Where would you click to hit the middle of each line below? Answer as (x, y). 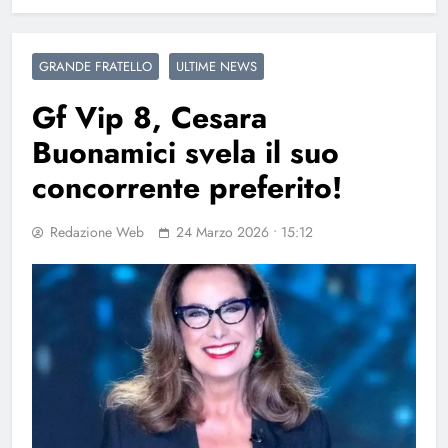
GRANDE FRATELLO (95, 66)
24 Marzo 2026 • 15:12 (244, 231)
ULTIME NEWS (216, 66)
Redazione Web (97, 231)
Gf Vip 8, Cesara (149, 117)
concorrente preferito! (187, 187)
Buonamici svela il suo (185, 152)
